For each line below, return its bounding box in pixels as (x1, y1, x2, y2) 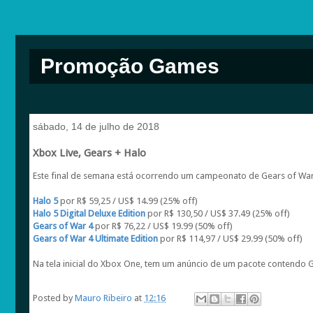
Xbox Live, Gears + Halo (33, 147, 146, 159)
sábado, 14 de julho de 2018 (33, 121, 159, 132)
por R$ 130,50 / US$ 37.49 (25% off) (145, 208, 290, 219)
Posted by (33, 293, 75, 304)
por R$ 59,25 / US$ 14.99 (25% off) (58, 196, 198, 206)
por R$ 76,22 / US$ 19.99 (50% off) (93, 221, 233, 231)
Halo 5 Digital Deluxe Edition (33, 208, 145, 219)
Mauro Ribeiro (75, 293, 132, 304)
